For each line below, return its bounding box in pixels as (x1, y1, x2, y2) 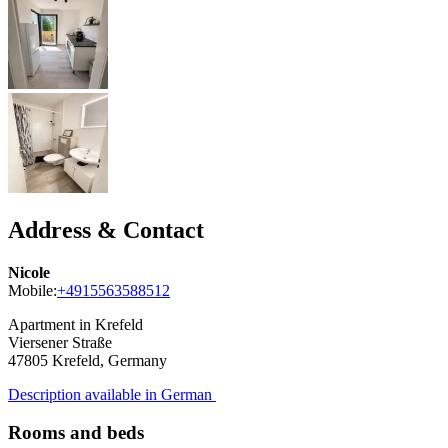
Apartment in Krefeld (8, 315, 143, 333)
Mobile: (8, 281, 57, 299)
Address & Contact (8, 216, 204, 243)
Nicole (8, 263, 50, 281)
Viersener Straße (8, 333, 112, 351)
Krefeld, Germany (52, 351, 167, 369)
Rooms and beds (8, 422, 144, 444)
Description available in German (8, 385, 216, 403)
